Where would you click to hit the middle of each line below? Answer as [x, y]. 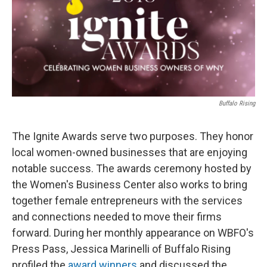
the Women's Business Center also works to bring [130, 185]
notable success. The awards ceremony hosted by [132, 169]
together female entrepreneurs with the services [127, 201]
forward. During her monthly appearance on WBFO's [133, 233]
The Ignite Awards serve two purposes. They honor [133, 136]
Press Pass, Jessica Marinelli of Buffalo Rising [121, 249]
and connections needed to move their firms [117, 217]
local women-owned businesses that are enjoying [130, 153]
